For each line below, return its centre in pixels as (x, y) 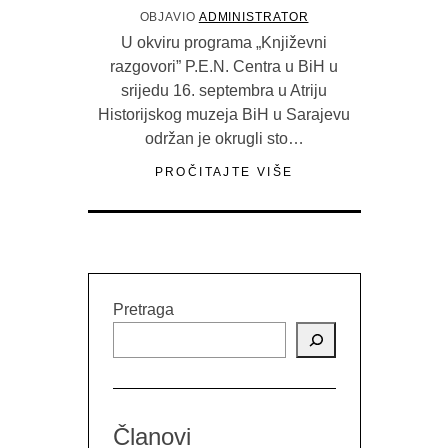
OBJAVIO (169, 17)
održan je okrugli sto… (224, 139)
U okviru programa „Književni (224, 43)
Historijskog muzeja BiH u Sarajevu (224, 115)
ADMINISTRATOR (253, 17)
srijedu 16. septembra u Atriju (224, 91)
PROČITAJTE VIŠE (224, 172)
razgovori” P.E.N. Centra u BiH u (224, 67)
